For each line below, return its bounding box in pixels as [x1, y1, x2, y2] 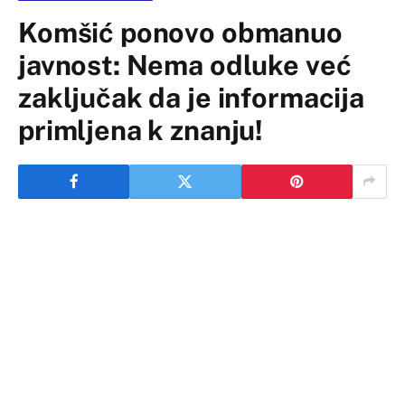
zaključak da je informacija [18, 80, 364, 114]
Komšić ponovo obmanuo [18, 15, 343, 49]
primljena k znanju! [18, 113, 264, 146]
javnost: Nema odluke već [18, 48, 352, 81]
